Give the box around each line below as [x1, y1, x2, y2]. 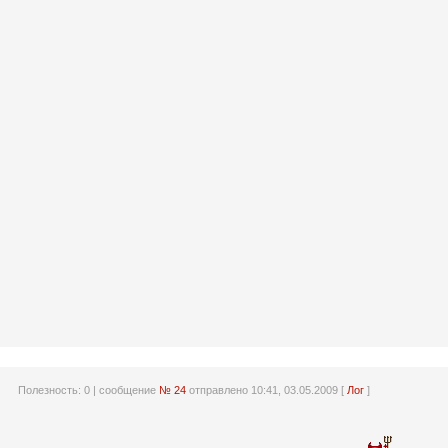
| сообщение [89, 383, 159, 396]
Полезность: [17, 383, 84, 396]
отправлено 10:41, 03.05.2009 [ [185, 383, 347, 396]
